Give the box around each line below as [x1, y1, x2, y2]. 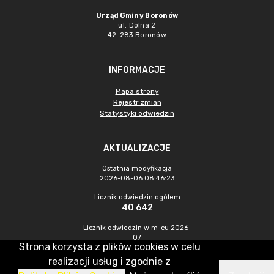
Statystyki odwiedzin [100, 109, 174, 117]
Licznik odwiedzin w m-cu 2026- [83, 224, 191, 232]
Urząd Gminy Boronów [95, 12, 179, 20]
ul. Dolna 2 [118, 21, 156, 29]
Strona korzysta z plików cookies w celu [18, 241, 201, 253]
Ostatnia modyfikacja [102, 165, 172, 172]
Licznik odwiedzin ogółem [94, 193, 180, 201]
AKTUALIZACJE [103, 143, 171, 154]
